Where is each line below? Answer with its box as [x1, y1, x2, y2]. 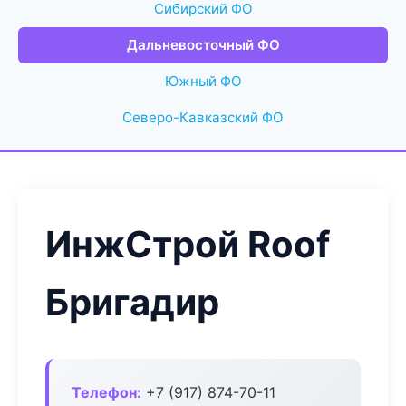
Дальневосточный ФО [126, 36, 280, 53]
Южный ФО [164, 72, 242, 90]
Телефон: [72, 383, 141, 401]
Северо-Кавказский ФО [122, 109, 284, 126]
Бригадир [45, 280, 219, 324]
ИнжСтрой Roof [45, 222, 330, 266]
